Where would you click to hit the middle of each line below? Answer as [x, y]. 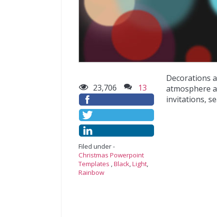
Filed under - [97, 146]
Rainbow [91, 172]
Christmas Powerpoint [111, 155]
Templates [94, 164]
